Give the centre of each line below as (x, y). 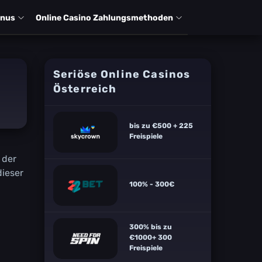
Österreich (85, 89)
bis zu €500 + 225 (161, 125)
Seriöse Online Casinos (122, 74)
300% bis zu (151, 227)
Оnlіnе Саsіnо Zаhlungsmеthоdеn (104, 18)
